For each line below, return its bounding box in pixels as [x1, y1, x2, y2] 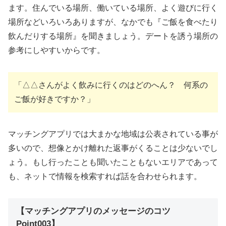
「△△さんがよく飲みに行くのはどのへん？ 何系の [14, 81, 208, 90]
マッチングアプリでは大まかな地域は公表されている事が [8, 129, 218, 138]
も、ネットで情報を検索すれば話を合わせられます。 [8, 172, 202, 181]
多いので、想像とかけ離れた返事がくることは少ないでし [8, 143, 218, 152]
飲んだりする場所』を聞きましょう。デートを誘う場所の [8, 32, 218, 41]
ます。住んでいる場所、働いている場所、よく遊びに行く [8, 4, 218, 13]
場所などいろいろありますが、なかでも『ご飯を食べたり [8, 18, 218, 27]
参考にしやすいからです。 [8, 46, 105, 55]
